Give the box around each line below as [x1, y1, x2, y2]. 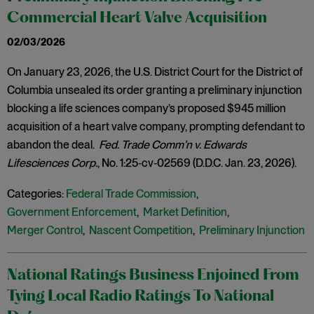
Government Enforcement [7, 205, 137, 219]
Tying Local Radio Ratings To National [7, 289, 274, 304]
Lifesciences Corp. [7, 156, 97, 170]
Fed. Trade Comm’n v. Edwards [99, 138, 247, 151]
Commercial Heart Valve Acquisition [7, 11, 267, 26]
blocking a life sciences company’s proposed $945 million [7, 102, 286, 115]
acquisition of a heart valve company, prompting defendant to [7, 120, 305, 133]
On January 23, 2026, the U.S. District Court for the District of [7, 65, 303, 78]
